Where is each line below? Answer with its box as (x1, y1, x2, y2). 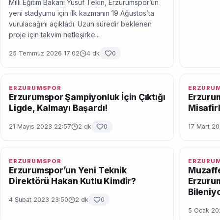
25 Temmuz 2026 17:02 (9, 50, 80, 57)
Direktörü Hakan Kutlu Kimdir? (9, 176, 136, 186)
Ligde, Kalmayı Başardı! (9, 103, 108, 113)
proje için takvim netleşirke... (9, 30, 100, 39)
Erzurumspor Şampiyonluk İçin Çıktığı (9, 92, 165, 102)
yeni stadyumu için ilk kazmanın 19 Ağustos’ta (9, 9, 154, 17)
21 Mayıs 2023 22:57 (9, 123, 71, 130)
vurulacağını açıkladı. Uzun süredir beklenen (9, 20, 152, 28)
